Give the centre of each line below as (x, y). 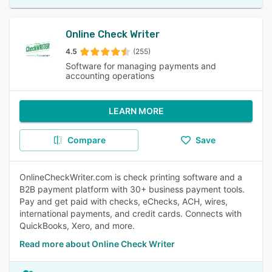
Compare (86, 140)
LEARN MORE (136, 111)
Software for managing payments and (141, 66)
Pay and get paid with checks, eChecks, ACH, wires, (124, 201)
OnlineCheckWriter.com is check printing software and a (131, 177)
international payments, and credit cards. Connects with (131, 213)
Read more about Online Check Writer (97, 244)
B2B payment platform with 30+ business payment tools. (132, 189)
